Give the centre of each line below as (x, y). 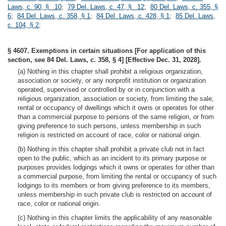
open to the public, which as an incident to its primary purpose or (112, 158)
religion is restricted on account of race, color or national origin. (109, 135)
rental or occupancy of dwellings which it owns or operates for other (116, 108)
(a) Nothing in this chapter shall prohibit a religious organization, (110, 71)
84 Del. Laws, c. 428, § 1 (133, 16)
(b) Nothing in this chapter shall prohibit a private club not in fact (111, 149)
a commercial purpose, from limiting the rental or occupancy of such (117, 176)
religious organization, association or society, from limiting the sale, (116, 99)
